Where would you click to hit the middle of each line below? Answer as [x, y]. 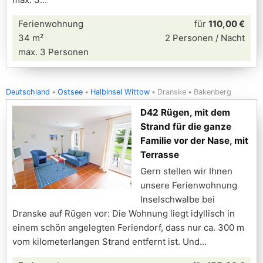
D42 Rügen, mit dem [185, 112]
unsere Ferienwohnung [189, 185]
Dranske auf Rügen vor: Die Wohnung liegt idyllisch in [124, 213]
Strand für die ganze [186, 127]
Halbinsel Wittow [120, 92]
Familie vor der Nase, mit [194, 141]
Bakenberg [213, 92]
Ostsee [70, 92]
